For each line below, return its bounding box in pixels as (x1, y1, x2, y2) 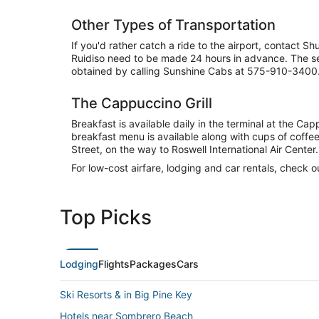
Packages (130, 258, 177, 271)
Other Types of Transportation (71, 16, 276, 34)
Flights (98, 258, 130, 271)
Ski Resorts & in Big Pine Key (60, 288, 192, 301)
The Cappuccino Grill (71, 95, 212, 113)
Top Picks (60, 205, 152, 230)
